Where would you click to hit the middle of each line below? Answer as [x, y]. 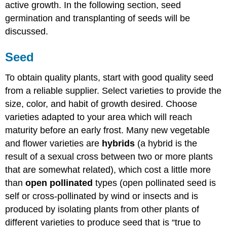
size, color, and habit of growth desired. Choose [101, 104]
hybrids [119, 143]
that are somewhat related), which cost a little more [108, 169]
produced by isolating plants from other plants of [102, 209]
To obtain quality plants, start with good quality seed [109, 77]
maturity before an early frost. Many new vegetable [108, 130]
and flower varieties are [54, 143]
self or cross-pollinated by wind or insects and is [102, 196]
